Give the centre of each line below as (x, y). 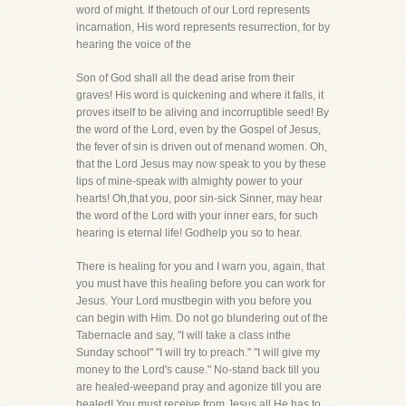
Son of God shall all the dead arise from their (185, 78)
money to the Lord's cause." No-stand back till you (198, 370)
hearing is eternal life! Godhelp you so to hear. (189, 233)
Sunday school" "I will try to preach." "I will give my (198, 353)
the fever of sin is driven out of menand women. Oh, (202, 147)
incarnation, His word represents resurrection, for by (203, 27)
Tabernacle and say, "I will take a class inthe (184, 335)
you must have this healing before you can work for (201, 284)
